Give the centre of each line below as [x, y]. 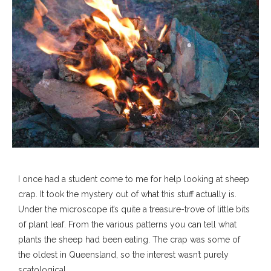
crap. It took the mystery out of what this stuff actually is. [127, 194]
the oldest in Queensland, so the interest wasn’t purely [123, 254]
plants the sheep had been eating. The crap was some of [129, 239]
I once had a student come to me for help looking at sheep [134, 179]
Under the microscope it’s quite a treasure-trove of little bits [134, 209]
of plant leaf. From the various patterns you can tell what [127, 224]
